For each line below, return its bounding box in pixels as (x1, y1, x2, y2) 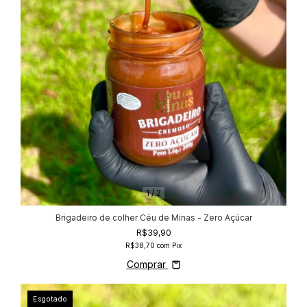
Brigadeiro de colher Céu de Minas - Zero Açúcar (55, 212, 252, 223)
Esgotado (33, 295, 67, 304)
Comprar (126, 258, 166, 271)
